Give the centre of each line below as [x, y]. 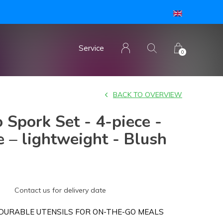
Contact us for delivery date [60, 190]
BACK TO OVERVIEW [148, 95]
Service [91, 48]
